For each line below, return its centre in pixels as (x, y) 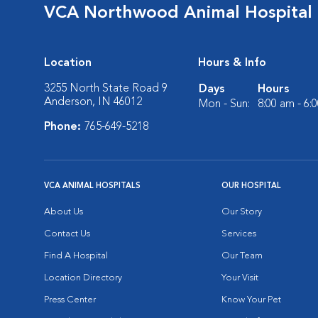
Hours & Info (232, 63)
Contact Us (67, 234)
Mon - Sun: (224, 104)
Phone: (64, 127)
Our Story (242, 212)
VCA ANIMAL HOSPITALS (92, 186)
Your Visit (240, 278)
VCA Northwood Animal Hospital (178, 13)
